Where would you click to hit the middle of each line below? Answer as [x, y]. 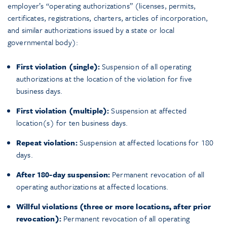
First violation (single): [58, 67]
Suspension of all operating [146, 67]
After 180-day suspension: [63, 175]
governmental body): [43, 42]
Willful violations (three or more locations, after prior [113, 206]
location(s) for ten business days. [72, 123]
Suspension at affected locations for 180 [145, 143]
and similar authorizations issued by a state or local [91, 30]
